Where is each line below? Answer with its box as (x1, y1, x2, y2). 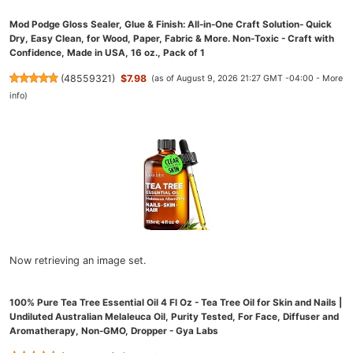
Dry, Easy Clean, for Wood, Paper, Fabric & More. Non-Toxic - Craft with (9, 32, 334, 44)
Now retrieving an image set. (9, 254, 147, 266)
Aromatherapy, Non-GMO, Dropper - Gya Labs (9, 325, 218, 336)
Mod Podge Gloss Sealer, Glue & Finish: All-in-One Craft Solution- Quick (9, 18, 332, 30)
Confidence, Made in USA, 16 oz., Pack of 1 (9, 46, 205, 58)
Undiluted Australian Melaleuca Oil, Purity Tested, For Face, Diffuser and (9, 310, 339, 322)
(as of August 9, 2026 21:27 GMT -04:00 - (151, 73, 323, 84)
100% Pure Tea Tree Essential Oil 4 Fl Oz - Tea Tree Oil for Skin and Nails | (9, 296, 342, 308)
